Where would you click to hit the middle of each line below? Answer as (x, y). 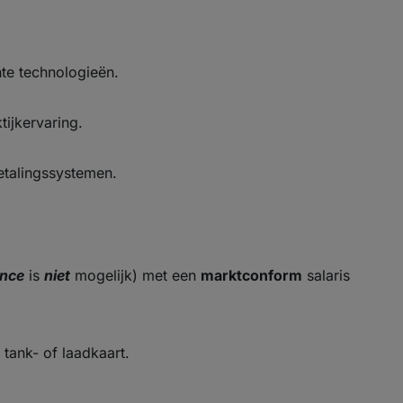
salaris (326, 275)
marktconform (251, 275)
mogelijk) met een (135, 275)
